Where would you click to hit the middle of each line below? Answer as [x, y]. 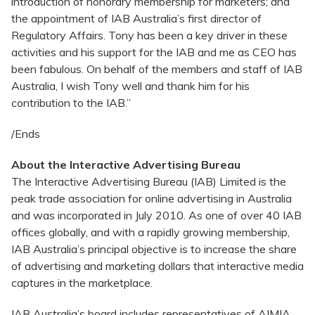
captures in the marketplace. [82, 283]
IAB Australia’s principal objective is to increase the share [154, 249]
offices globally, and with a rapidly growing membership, [150, 232]
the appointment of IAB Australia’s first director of [136, 19]
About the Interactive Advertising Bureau [126, 165]
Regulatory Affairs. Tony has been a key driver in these [149, 36]
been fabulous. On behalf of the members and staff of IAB [157, 69]
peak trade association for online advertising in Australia [152, 199]
